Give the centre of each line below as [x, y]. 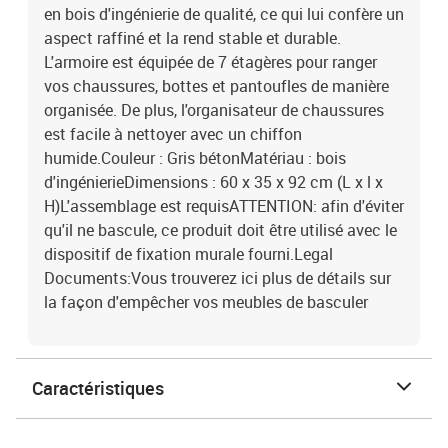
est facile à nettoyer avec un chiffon [173, 134]
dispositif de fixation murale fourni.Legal [188, 254]
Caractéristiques [98, 388]
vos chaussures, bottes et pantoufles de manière [216, 86]
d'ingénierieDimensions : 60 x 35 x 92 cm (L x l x [213, 182]
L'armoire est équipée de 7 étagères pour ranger [210, 62]
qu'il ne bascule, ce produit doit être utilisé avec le [220, 230]
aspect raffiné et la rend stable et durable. [192, 38]
